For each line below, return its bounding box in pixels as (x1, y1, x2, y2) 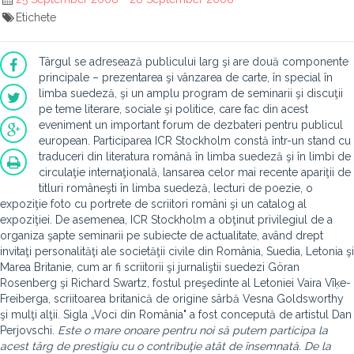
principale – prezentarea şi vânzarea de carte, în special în (39, 71, 333, 84)
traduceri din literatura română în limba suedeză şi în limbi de (39, 150, 351, 163)
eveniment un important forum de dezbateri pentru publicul (39, 119, 343, 131)
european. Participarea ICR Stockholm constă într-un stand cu (39, 134, 351, 147)
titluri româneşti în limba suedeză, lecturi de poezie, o (39, 182, 313, 194)
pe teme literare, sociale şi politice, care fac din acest (39, 103, 308, 115)
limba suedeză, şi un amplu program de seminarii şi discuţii (39, 87, 343, 100)
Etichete (15, 11, 56, 24)
